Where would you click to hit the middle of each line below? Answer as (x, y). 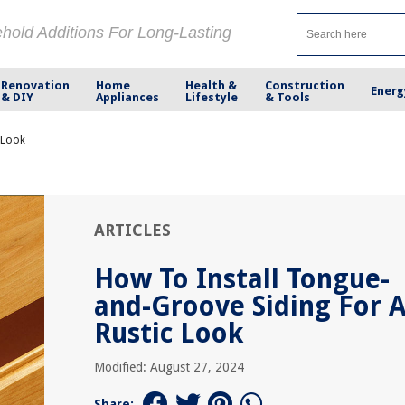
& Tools (287, 97)
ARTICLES (132, 230)
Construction (304, 85)
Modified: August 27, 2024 (169, 367)
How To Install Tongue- (242, 279)
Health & (212, 85)
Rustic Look (169, 333)
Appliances (128, 97)
